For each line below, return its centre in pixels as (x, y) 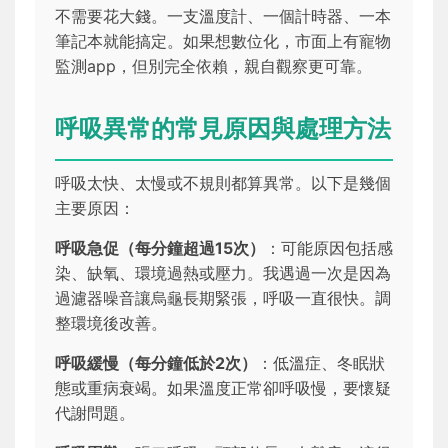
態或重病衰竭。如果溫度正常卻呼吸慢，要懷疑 (223, 387)
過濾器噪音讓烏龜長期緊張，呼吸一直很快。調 (223, 297)
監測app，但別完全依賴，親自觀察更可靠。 (213, 65)
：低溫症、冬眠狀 (321, 362)
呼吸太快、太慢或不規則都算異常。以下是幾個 (223, 182)
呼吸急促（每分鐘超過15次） (160, 247)
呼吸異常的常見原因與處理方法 (223, 128)
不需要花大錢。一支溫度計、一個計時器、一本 (223, 15)
